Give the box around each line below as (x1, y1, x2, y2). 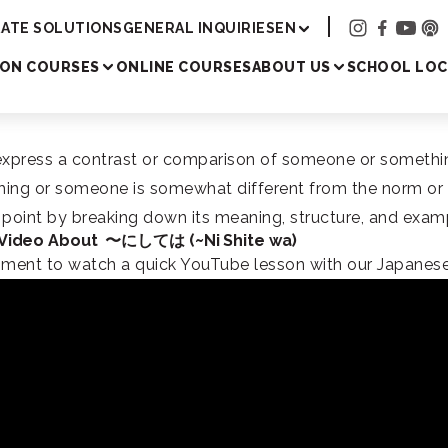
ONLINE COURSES (115, 58, 252, 75)
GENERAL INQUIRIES (122, 19, 275, 36)
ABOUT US (251, 58, 331, 75)
